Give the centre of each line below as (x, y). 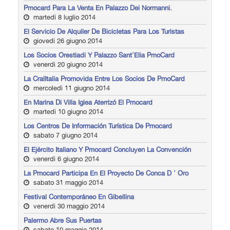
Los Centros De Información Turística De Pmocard (98, 126)
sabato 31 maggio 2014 (67, 182)
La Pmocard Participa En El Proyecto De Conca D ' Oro (106, 173)
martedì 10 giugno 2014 (67, 111)
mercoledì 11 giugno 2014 (71, 88)
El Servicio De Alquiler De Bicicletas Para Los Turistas (104, 31)
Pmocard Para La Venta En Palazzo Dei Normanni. (98, 8)
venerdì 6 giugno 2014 (65, 159)
